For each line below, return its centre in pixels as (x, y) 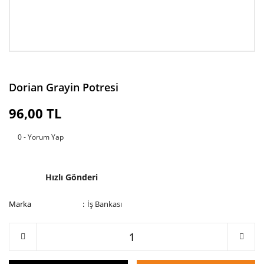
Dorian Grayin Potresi (64, 87)
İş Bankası (105, 204)
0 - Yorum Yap (41, 137)
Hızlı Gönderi (72, 177)
